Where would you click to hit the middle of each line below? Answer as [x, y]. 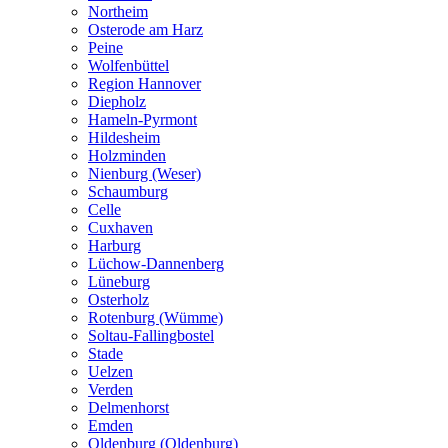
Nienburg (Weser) [144, 173]
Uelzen [110, 371]
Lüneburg [119, 281]
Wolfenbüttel [128, 65]
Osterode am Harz [145, 29]
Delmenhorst [128, 407]
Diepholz [117, 101]
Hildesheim [124, 137]
